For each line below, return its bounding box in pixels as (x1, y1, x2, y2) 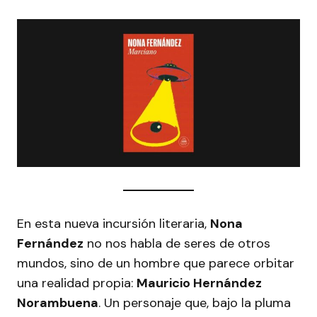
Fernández (17, 234, 83, 252)
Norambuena (17, 294, 98, 311)
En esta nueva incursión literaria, (17, 214, 210, 232)
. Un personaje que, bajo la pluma (98, 294, 291, 311)
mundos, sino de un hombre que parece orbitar (17, 254, 294, 272)
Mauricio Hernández (137, 274, 262, 292)
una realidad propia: (17, 274, 137, 292)
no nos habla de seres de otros (83, 234, 270, 252)
